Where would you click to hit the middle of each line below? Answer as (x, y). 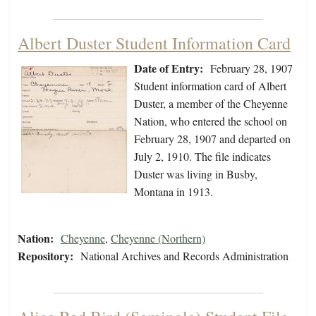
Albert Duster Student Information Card (154, 43)
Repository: (45, 256)
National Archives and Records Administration (184, 256)
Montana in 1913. (174, 192)
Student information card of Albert (210, 86)
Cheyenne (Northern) (158, 238)
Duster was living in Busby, (196, 174)
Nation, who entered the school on (211, 121)
